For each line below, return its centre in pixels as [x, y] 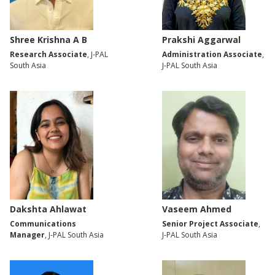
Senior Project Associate [210, 223]
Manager [27, 234]
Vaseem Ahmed [197, 209]
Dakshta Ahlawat [48, 209]
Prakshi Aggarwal [201, 40]
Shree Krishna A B [48, 40]
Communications [43, 223]
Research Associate [48, 55]
